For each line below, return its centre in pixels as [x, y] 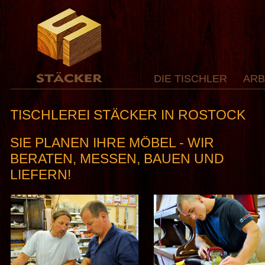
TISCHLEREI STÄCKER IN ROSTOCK [128, 115]
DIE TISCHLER [191, 79]
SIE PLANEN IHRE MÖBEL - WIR [112, 143]
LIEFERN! [41, 174]
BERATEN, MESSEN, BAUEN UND [117, 159]
